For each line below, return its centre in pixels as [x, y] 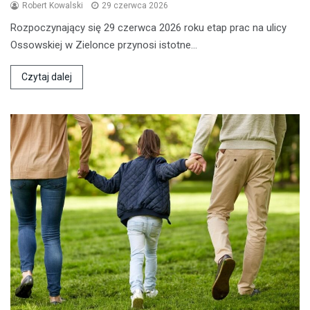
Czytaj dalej [47, 77]
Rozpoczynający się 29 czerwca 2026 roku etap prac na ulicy [148, 28]
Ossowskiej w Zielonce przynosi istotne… [104, 45]
